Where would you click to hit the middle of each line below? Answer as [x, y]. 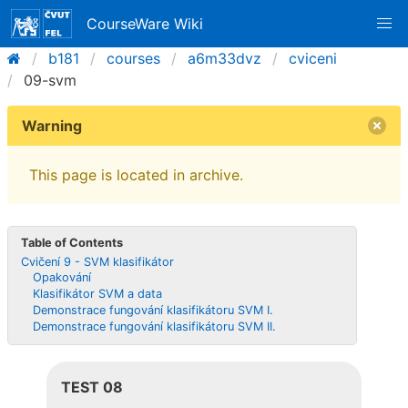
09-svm [50, 80]
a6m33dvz [224, 58]
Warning [52, 126]
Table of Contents [72, 242]
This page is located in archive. [136, 175]
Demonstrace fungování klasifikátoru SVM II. [155, 326]
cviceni [313, 58]
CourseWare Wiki [145, 24]
